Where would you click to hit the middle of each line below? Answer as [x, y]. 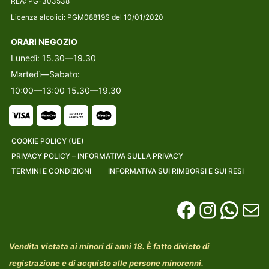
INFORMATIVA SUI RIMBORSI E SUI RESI [176, 171]
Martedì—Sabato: [45, 74]
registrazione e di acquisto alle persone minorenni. [106, 263]
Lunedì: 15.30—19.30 [53, 58]
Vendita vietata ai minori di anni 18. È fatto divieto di [109, 246]
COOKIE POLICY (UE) [48, 141]
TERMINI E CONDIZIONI [51, 171]
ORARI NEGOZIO [44, 42]
